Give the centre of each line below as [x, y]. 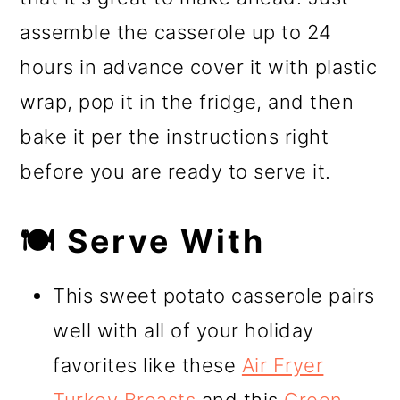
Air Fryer [283, 366]
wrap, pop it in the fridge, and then [187, 102]
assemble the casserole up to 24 [176, 33]
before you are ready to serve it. [175, 172]
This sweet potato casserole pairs [214, 296]
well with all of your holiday [183, 331]
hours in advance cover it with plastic [199, 67]
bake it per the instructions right [175, 137]
